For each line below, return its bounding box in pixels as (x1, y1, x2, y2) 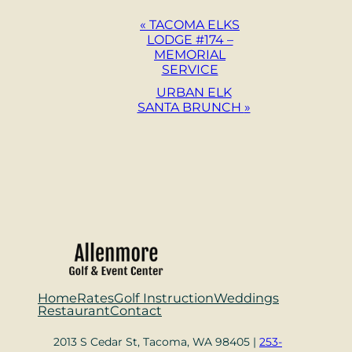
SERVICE (161, 61, 218, 77)
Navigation (37, 33, 130, 70)
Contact (110, 302, 162, 318)
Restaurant (38, 302, 110, 318)
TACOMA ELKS (146, 16, 240, 32)
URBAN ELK (156, 84, 232, 100)
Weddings (214, 289, 279, 306)
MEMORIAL (154, 46, 225, 62)
